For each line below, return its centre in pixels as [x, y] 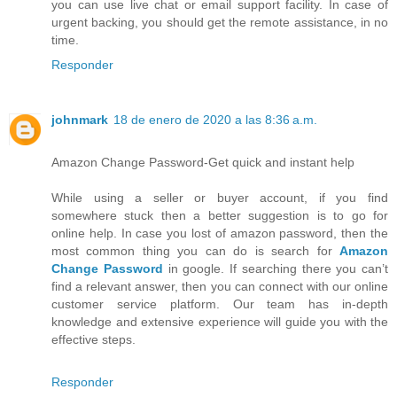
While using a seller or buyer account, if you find [220, 198]
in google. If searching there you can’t [275, 269]
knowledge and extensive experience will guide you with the [220, 322]
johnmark [80, 120]
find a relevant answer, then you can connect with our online [220, 287]
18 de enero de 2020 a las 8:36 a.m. [215, 120]
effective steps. [93, 340]
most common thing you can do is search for [195, 251]
